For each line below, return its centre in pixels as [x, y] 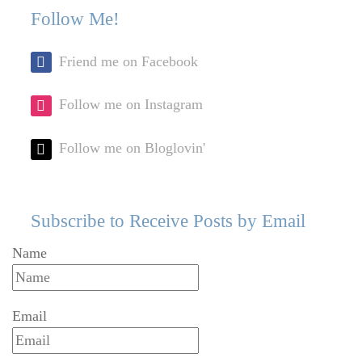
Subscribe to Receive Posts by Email [168, 221]
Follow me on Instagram [130, 105]
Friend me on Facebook [128, 61]
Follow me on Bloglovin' [132, 148]
